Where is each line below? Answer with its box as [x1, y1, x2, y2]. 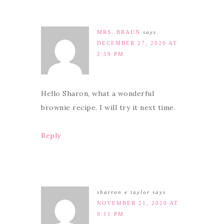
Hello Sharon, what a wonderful [41, 88, 154, 98]
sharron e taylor [97, 188, 150, 195]
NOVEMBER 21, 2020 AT [97, 199, 178, 206]
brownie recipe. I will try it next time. [41, 102, 175, 112]
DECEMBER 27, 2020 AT [97, 39, 177, 46]
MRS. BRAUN [97, 28, 140, 35]
